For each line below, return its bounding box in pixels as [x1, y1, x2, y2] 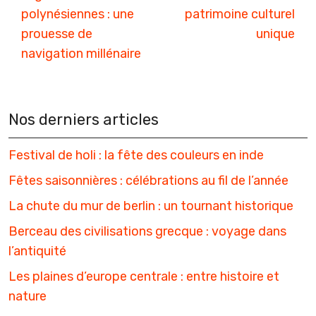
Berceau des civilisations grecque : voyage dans [8, 223, 286, 239]
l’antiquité [8, 243, 66, 259]
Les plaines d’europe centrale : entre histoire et [8, 268, 279, 284]
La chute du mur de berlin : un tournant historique [8, 197, 293, 214]
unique [256, 25, 295, 42]
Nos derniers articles [8, 109, 159, 129]
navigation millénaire [21, 45, 141, 61]
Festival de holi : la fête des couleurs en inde [8, 147, 264, 163]
